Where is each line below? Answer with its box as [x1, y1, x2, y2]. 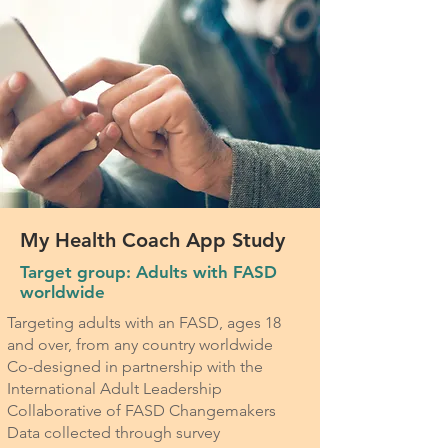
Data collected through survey [7, 423, 220, 442]
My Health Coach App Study [20, 228, 285, 252]
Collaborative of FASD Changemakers [7, 401, 276, 420]
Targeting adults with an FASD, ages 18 [7, 313, 281, 332]
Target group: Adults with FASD [20, 262, 277, 282]
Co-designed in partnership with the [7, 357, 263, 376]
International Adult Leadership [7, 379, 222, 398]
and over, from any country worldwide [7, 335, 273, 354]
